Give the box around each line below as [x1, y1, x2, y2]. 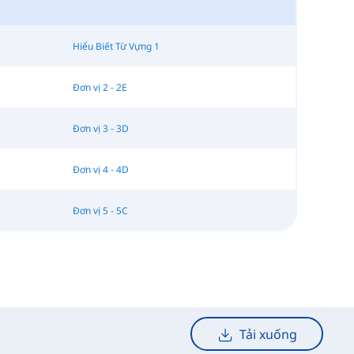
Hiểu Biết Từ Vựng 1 [72, 39, 160, 53]
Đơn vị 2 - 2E [72, 80, 127, 94]
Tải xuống [239, 325, 297, 343]
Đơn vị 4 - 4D [72, 162, 129, 176]
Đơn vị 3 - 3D [72, 121, 129, 135]
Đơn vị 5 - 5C [72, 203, 128, 217]
